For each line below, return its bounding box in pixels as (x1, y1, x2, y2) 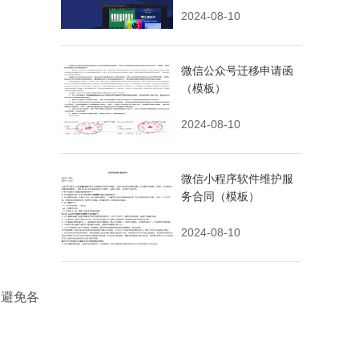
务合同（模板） (181, 190, 260, 203)
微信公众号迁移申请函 (181, 64, 293, 77)
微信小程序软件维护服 (181, 172, 293, 185)
